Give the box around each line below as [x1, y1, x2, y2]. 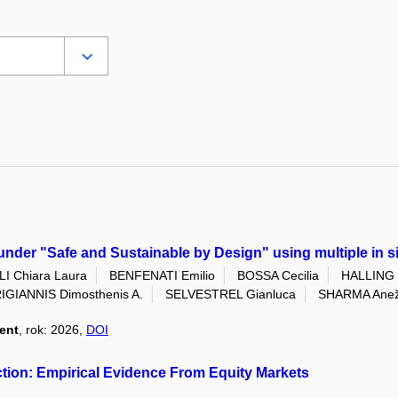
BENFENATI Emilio [109, 267, 215, 283]
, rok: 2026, [19, 322, 86, 337]
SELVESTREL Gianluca [165, 286, 296, 301]
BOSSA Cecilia [237, 267, 319, 283]
